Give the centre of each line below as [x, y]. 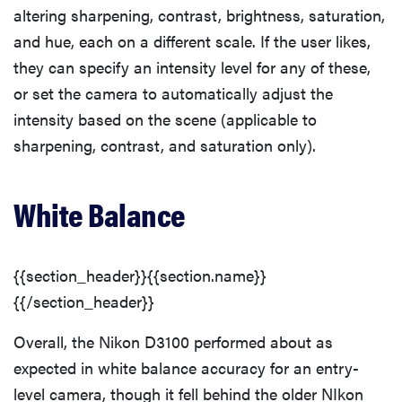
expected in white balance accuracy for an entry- [186, 367]
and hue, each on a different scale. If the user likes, [192, 40]
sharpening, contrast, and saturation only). [165, 144]
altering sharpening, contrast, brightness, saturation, [199, 14]
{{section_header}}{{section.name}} [140, 275]
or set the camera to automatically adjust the [173, 92]
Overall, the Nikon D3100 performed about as [173, 341]
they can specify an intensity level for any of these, [192, 66]
